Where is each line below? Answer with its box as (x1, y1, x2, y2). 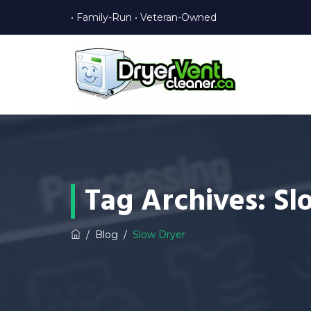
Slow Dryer (133, 228, 185, 241)
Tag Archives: (85, 180, 274, 221)
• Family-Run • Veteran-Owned (71, 11, 217, 24)
